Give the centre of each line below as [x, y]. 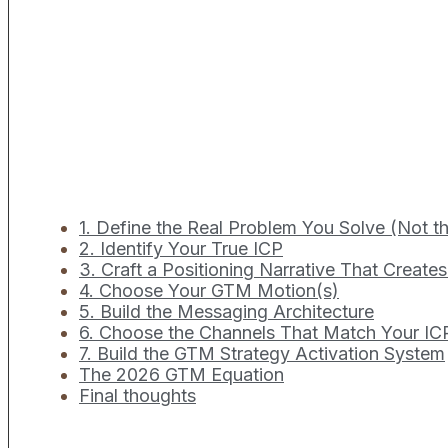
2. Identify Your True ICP [181, 249]
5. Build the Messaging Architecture [226, 312]
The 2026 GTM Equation [181, 375]
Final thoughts [137, 396]
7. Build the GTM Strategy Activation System [262, 354]
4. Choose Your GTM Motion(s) [209, 291]
